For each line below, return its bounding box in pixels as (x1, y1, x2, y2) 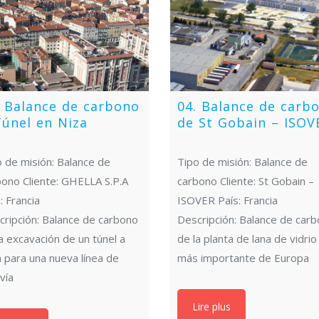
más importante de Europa (177, 251, 310, 266)
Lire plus (192, 300, 231, 314)
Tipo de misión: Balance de (177, 155, 308, 169)
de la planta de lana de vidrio (177, 231, 318, 246)
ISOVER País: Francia (177, 193, 278, 208)
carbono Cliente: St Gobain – (177, 174, 315, 189)
